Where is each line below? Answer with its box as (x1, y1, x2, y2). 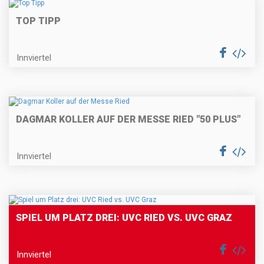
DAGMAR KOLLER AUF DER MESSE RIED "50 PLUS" (16, 114, 240, 126)
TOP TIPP (16, 15, 61, 27)
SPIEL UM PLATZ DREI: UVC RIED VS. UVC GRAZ (16, 212, 232, 224)
